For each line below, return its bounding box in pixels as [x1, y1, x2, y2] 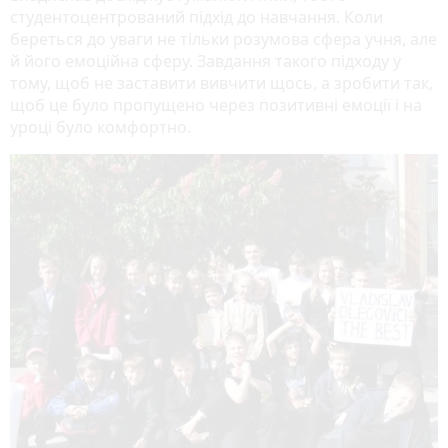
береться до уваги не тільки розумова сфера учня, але [10, 27, 437, 50]
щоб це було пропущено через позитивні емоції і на [10, 93, 422, 116]
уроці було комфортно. [10, 115, 191, 138]
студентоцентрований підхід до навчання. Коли [10, 5, 383, 28]
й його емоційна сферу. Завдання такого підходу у [10, 49, 401, 72]
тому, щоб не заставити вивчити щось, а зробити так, [10, 71, 433, 94]
